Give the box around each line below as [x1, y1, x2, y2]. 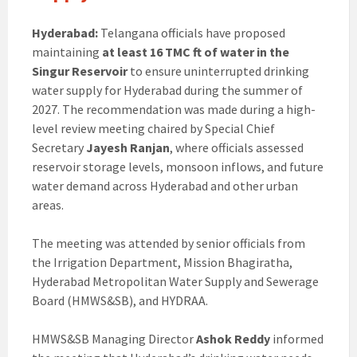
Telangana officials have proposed [98, 25, 285, 41]
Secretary [32, 139, 86, 156]
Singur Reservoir [32, 63, 127, 80]
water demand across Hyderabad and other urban [32, 178, 298, 194]
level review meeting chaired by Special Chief [32, 120, 275, 137]
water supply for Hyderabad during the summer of [32, 82, 303, 99]
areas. [32, 197, 64, 214]
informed [270, 331, 324, 347]
